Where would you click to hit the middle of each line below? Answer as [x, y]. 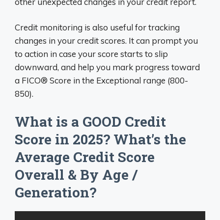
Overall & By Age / [76, 174]
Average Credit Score [85, 157]
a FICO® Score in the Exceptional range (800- [101, 81]
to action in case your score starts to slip [91, 54]
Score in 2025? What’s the [100, 139]
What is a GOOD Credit [90, 121]
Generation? [55, 192]
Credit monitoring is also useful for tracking [97, 27]
